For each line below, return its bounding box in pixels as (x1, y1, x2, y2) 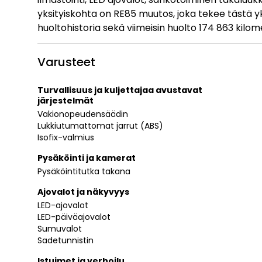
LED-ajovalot (37, 199, 88, 211)
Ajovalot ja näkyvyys (37, 185, 129, 198)
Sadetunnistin (37, 234, 94, 246)
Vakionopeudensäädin (37, 108, 128, 120)
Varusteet (37, 53, 95, 70)
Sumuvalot (37, 222, 82, 235)
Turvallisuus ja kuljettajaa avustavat (37, 84, 202, 96)
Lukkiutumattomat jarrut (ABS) (37, 119, 163, 132)
